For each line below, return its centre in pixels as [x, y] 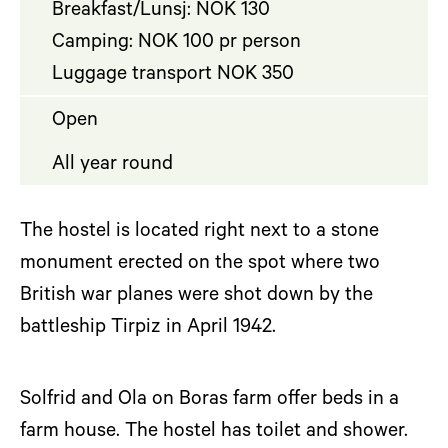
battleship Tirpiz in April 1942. [148, 328]
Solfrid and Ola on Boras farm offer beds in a [209, 400]
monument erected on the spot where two [200, 264]
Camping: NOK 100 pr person [176, 43]
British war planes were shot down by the [196, 296]
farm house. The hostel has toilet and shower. [214, 432]
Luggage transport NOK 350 [173, 75]
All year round [112, 165]
